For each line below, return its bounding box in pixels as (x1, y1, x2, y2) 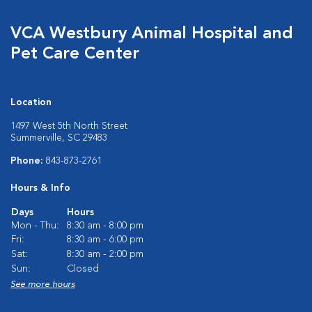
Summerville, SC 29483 (10, 133, 107, 143)
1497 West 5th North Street (10, 121, 127, 131)
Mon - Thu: (11, 221, 59, 231)
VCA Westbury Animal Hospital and (10, 26, 293, 42)
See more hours (10, 280, 75, 289)
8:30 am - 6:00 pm (67, 235, 143, 244)
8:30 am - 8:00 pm (67, 221, 143, 231)
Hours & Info (10, 183, 70, 193)
